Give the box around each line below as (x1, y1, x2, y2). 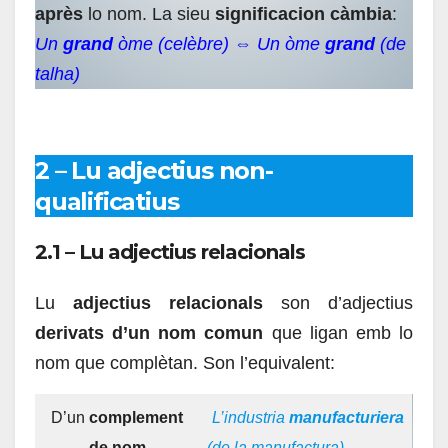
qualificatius (35, 186, 179, 216)
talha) (35, 63, 80, 84)
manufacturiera (289, 408, 404, 426)
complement (89, 408, 183, 426)
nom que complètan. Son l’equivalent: (35, 352, 335, 373)
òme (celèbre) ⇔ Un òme (113, 33, 325, 54)
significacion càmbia (215, 3, 392, 24)
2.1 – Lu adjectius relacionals (35, 240, 305, 265)
